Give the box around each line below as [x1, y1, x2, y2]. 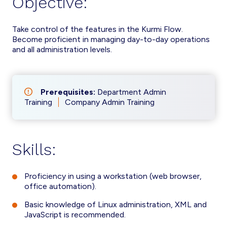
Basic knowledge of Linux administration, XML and [24, 200, 207, 209]
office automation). [24, 181, 96, 191]
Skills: [12, 140, 56, 159]
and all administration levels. [12, 45, 112, 54]
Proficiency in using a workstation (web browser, [24, 171, 202, 181]
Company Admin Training [65, 97, 155, 107]
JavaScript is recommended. [24, 210, 126, 219]
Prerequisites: [41, 87, 95, 97]
